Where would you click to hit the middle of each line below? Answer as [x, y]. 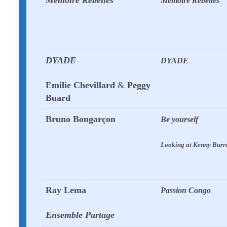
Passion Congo [186, 191]
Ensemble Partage [80, 215]
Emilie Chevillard [82, 85]
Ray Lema [66, 190]
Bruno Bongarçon [81, 119]
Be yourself [179, 120]
